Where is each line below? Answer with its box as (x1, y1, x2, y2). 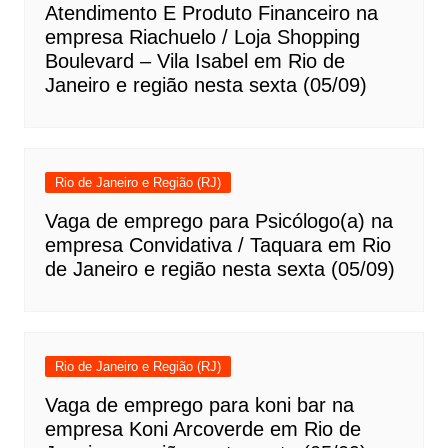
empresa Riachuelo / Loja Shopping (44, 25, 360, 48)
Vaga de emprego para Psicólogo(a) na (44, 209, 393, 232)
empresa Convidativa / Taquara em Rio (44, 233, 391, 256)
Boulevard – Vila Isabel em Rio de (44, 49, 345, 72)
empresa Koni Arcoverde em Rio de (44, 417, 361, 440)
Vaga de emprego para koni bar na (44, 393, 354, 416)
